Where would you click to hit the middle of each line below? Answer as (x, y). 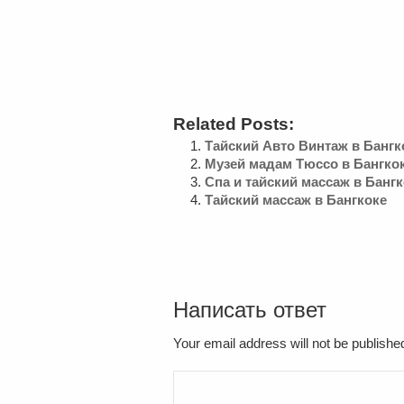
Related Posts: (234, 124)
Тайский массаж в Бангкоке (296, 199)
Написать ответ (250, 309)
